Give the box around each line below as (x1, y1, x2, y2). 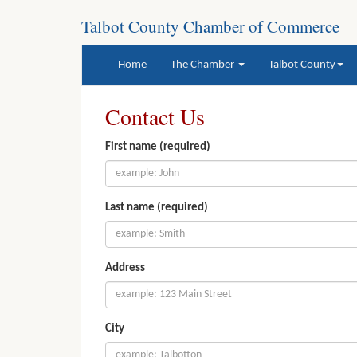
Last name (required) (105, 202, 208, 214)
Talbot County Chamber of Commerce (81, 15, 339, 37)
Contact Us (105, 101, 205, 131)
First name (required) (105, 141, 210, 153)
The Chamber (171, 59, 237, 71)
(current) (146, 58, 189, 70)
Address (105, 262, 145, 274)
